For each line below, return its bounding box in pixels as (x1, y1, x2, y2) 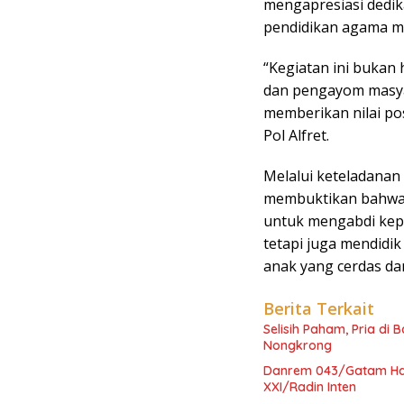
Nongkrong (263, 336, 332, 353)
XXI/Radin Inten (263, 378, 356, 395)
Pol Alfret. (263, 124, 329, 145)
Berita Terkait (263, 297, 374, 319)
